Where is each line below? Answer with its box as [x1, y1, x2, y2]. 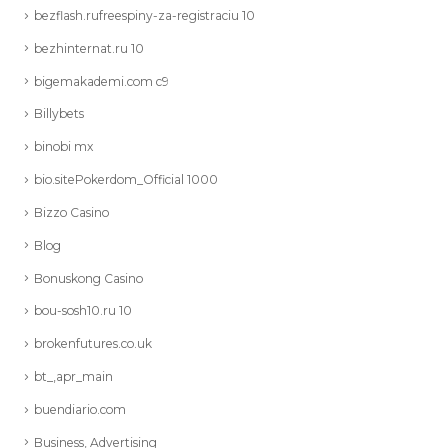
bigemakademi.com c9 [34, 72, 169, 88]
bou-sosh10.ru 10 [34, 301, 132, 317]
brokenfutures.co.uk [34, 334, 152, 350]
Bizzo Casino [34, 203, 109, 219]
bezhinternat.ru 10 [34, 39, 144, 55]
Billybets [34, 104, 84, 120]
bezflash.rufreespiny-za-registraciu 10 [34, 6, 255, 22]
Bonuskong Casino [34, 269, 143, 285]
